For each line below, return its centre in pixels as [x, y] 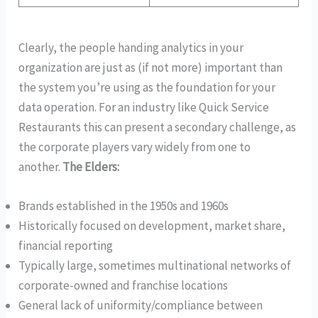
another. [41, 166]
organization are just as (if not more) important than [151, 67]
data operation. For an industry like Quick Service [144, 107]
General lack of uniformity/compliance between [141, 306]
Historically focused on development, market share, [152, 226]
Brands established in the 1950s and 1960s [124, 206]
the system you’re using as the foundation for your [147, 87]
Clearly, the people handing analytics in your [131, 47]
